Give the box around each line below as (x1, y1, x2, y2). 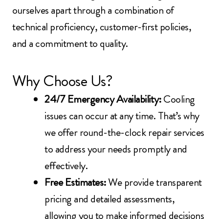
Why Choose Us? (12, 69, 113, 92)
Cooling (163, 91, 195, 107)
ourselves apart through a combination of (12, 2, 174, 18)
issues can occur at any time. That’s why (44, 108, 199, 124)
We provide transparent (108, 175, 202, 190)
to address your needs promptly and (44, 141, 187, 157)
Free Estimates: (44, 175, 109, 190)
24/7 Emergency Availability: (44, 91, 164, 107)
